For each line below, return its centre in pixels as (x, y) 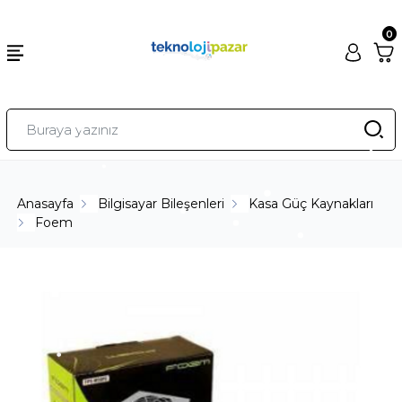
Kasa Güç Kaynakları (311, 203)
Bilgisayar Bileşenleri (162, 203)
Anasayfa (46, 203)
